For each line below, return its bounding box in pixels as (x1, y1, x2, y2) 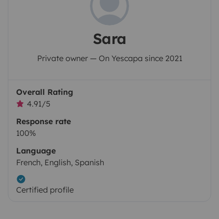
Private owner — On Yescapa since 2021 (37, 53, 182, 63)
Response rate (16, 116, 71, 126)
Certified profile (16, 184, 74, 195)
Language (16, 145, 56, 155)
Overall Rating (16, 87, 73, 97)
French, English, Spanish (16, 157, 104, 167)
